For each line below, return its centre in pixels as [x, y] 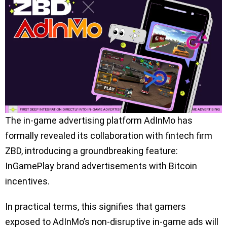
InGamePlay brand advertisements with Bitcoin [101, 166]
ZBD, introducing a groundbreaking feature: [91, 150]
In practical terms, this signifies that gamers [96, 206]
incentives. [27, 181]
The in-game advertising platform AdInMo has [99, 120]
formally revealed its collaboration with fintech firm [109, 135]
